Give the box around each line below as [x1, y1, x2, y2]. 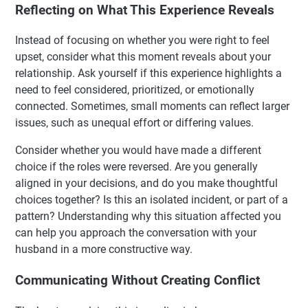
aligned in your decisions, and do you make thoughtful [15, 177, 278, 190]
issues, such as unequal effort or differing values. [15, 116, 254, 130]
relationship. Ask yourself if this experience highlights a [15, 67, 282, 80]
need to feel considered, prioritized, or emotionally [15, 83, 254, 97]
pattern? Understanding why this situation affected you [15, 210, 281, 223]
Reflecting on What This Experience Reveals [15, 2, 274, 18]
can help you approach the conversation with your [15, 226, 256, 240]
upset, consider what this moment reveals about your [15, 50, 271, 64]
